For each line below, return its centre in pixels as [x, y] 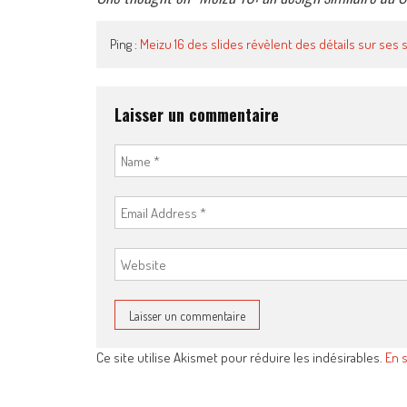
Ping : [125, 45]
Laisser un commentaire [197, 115]
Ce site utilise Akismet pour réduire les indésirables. [241, 358]
